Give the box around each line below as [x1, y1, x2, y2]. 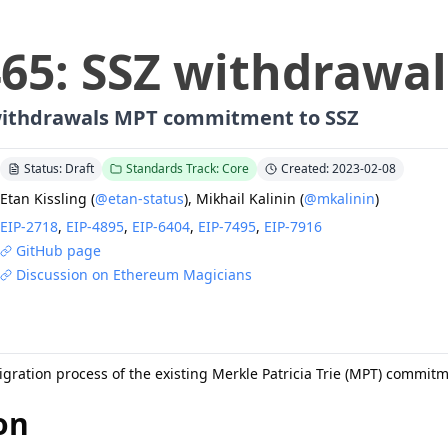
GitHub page [16, 241, 101, 260]
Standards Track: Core [126, 160, 249, 177]
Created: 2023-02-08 [281, 160, 396, 177]
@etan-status [95, 189, 184, 208]
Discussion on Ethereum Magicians [16, 265, 252, 284]
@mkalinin [304, 189, 375, 208]
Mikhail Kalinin [196, 189, 296, 208]
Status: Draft [24, 160, 94, 177]
